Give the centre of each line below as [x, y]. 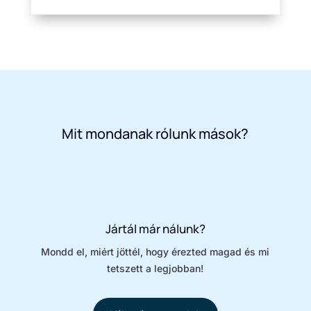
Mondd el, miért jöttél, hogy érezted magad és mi [155, 251]
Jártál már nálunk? [155, 228]
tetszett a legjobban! [155, 268]
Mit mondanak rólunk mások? [155, 133]
